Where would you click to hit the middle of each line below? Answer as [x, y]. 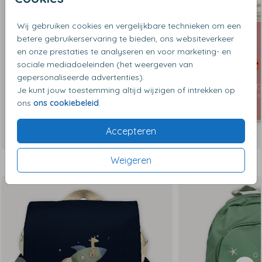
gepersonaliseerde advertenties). [81, 77]
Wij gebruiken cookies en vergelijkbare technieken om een [129, 25]
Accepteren [131, 131]
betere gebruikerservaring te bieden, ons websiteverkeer [125, 38]
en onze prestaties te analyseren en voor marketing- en [124, 51]
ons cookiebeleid [66, 103]
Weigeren [131, 160]
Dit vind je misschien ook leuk [90, 162]
